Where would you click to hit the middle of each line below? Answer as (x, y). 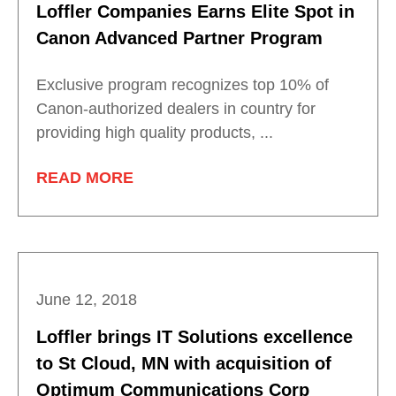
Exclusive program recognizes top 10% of (183, 85)
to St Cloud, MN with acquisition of (184, 364)
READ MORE (85, 178)
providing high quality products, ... (155, 133)
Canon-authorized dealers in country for (176, 109)
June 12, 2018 (87, 300)
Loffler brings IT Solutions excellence (194, 337)
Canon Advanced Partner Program (179, 38)
